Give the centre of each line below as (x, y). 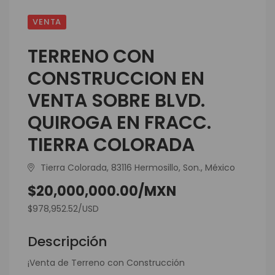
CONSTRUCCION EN (116, 78)
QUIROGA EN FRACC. (119, 122)
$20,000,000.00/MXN (102, 191)
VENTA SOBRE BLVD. (116, 100)
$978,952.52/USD (63, 208)
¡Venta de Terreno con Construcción (106, 262)
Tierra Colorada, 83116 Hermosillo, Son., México (138, 167)
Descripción (68, 241)
